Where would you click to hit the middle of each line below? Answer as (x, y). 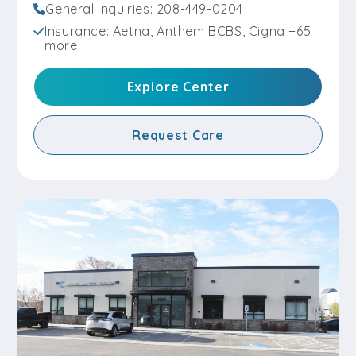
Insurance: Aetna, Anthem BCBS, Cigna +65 (178, 31)
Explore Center (178, 87)
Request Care (178, 135)
